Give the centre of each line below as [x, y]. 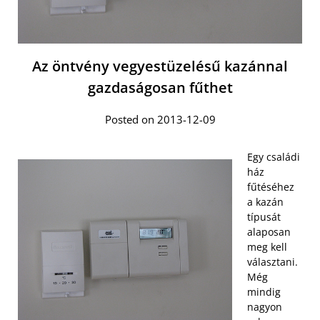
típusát [264, 216]
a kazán [265, 201]
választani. [272, 261]
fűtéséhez [271, 186]
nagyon [265, 306]
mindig [264, 291]
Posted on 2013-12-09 [160, 119]
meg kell [267, 246]
